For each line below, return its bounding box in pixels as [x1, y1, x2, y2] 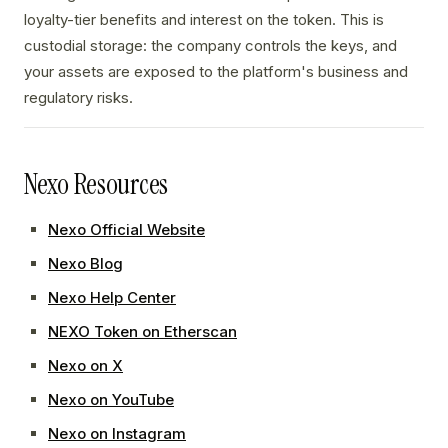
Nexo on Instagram [48, 424, 186, 444]
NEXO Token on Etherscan [48, 322, 237, 342]
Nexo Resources [24, 166, 169, 204]
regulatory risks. [24, 88, 133, 108]
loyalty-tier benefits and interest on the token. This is [24, 10, 384, 30]
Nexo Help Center [48, 288, 176, 308]
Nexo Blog [48, 254, 123, 274]
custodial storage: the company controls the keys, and [24, 36, 397, 56]
